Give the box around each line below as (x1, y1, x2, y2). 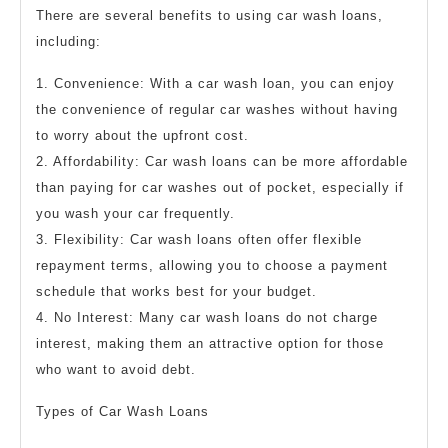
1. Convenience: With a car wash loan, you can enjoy (36, 76, 395, 91)
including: (36, 34, 101, 49)
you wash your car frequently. (36, 206, 235, 221)
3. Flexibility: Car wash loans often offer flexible (36, 232, 362, 247)
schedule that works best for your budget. (36, 284, 317, 299)
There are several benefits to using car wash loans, (36, 8, 383, 23)
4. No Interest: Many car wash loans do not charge (36, 310, 378, 325)
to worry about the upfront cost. (36, 128, 249, 143)
